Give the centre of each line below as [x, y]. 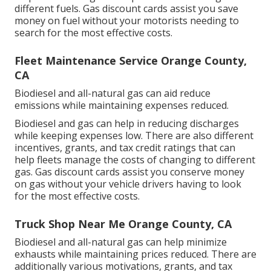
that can [216, 148]
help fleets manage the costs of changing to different [135, 160]
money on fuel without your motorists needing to [127, 21]
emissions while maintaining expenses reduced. [122, 106]
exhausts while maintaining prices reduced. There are [135, 254]
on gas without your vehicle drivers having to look [128, 184]
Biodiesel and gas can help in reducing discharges [127, 124]
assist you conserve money [182, 172]
